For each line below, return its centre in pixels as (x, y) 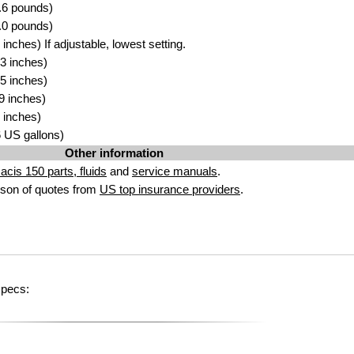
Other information (114, 153)
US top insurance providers (170, 189)
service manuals (175, 171)
